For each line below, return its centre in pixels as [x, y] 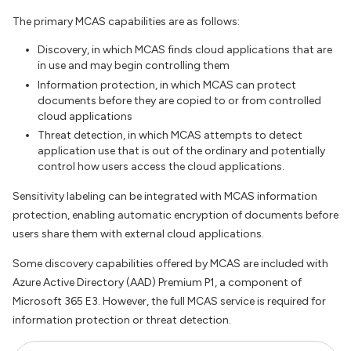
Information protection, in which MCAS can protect [167, 85]
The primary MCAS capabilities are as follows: [126, 22]
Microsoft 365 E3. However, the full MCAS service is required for [169, 302]
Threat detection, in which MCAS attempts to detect [170, 136]
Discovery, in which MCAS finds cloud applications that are [185, 50]
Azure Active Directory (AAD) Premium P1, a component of [157, 283]
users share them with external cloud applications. [152, 234]
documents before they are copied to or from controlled [179, 100]
